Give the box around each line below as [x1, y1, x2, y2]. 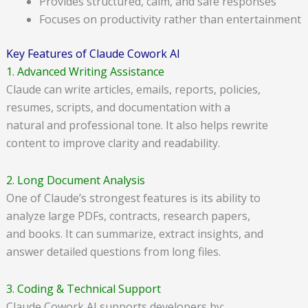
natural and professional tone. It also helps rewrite [5, 117, 268, 133]
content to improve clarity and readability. [5, 135, 220, 151]
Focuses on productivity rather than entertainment [38, 11, 301, 27]
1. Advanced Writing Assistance [5, 63, 164, 79]
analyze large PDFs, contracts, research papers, [5, 208, 250, 223]
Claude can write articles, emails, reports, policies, [5, 81, 261, 97]
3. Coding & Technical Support [5, 280, 161, 296]
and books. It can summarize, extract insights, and [5, 225, 263, 241]
